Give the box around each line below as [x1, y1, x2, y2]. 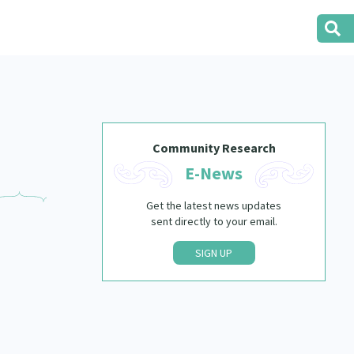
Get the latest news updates [146, 198, 282, 213]
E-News [185, 162, 243, 184]
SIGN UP [195, 246, 233, 260]
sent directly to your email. [150, 214, 277, 228]
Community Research [152, 140, 276, 156]
